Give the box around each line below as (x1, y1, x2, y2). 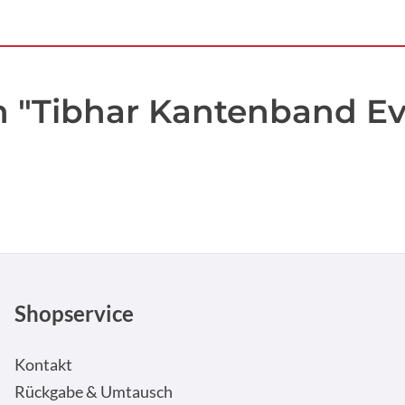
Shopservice (14, 300, 134, 326)
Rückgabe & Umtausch (14, 382, 173, 401)
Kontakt (14, 355, 72, 374)
